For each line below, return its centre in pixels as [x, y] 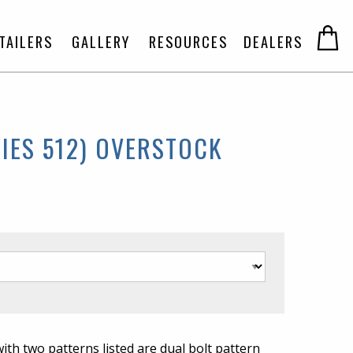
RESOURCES [188, 42]
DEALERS [273, 42]
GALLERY [101, 42]
